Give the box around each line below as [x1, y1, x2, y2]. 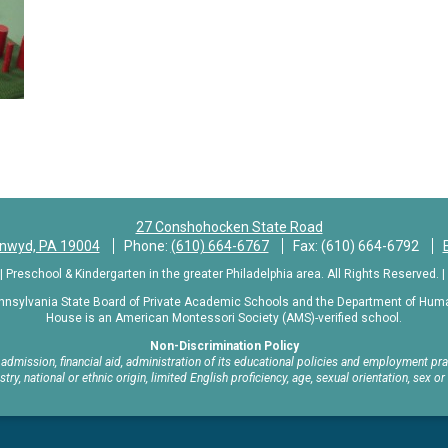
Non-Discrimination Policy [149, 338, 299, 353]
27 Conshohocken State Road [135, 218, 323, 235]
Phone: [123, 237, 171, 254]
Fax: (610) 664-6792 [292, 237, 422, 254]
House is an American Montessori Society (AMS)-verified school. [46, 310, 402, 325]
